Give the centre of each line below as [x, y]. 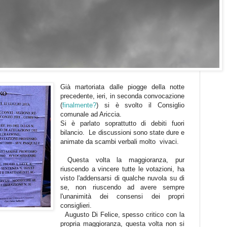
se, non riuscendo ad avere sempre [122, 187]
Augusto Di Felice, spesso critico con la [122, 214]
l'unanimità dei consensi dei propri [122, 196]
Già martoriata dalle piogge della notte [122, 87]
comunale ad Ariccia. [91, 114]
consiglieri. [76, 205]
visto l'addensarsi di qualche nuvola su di [122, 178]
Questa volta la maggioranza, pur [122, 160]
